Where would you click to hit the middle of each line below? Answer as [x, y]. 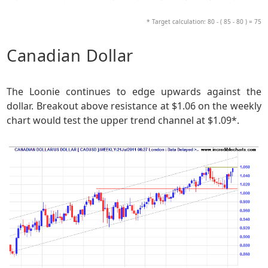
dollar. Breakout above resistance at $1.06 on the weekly [134, 106]
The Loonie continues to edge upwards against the [134, 91]
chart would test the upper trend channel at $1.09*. [123, 120]
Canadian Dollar [70, 55]
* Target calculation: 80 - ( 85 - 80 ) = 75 [204, 21]
